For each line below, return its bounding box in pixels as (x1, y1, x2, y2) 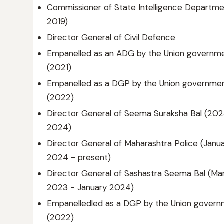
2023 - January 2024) (47, 182, 134, 193)
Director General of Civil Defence (47, 32, 175, 43)
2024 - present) (47, 152, 111, 163)
